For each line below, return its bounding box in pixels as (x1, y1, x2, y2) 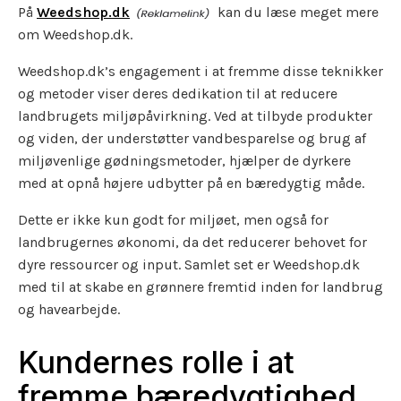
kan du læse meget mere (214, 3, 379, 21)
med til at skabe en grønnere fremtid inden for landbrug (18, 277, 383, 295)
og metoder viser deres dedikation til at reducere (18, 84, 337, 102)
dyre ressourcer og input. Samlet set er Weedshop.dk (18, 255, 360, 273)
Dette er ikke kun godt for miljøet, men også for (18, 210, 328, 228)
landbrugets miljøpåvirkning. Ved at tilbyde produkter (18, 107, 372, 124)
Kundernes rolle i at (18, 343, 294, 380)
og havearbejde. (18, 300, 120, 318)
